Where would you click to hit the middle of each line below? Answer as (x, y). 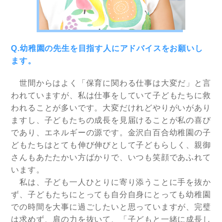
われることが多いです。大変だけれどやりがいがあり (111, 108)
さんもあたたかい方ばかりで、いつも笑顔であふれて (111, 158)
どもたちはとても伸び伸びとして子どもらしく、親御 (111, 145)
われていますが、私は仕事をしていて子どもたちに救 (111, 96)
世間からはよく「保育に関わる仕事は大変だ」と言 (111, 83)
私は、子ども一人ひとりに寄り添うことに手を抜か (111, 182)
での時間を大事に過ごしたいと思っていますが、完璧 (111, 207)
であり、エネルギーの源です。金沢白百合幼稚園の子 (111, 133)
